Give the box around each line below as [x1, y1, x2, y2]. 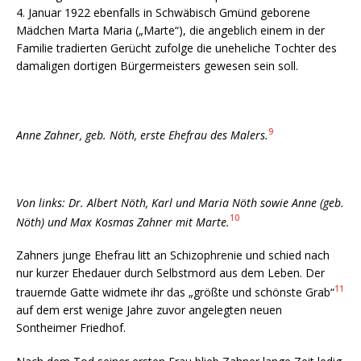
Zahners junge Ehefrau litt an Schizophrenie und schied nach [16, 247, 330, 263]
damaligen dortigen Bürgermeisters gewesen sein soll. [16, 57, 298, 73]
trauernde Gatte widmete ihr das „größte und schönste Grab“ [16, 284, 334, 300]
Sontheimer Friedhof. [16, 319, 126, 335]
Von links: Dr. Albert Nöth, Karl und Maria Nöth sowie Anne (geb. [16, 194, 344, 210]
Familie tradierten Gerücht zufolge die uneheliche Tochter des [16, 39, 337, 56]
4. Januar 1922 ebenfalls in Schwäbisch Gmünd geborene [16, 4, 310, 20]
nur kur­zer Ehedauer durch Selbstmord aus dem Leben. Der [16, 265, 325, 281]
